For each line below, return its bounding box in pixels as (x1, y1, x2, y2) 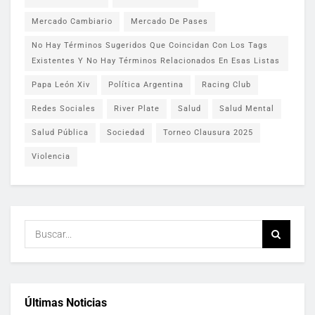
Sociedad (107, 128, 145, 138)
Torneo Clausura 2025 (163, 128, 253, 138)
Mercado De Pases (131, 17, 208, 27)
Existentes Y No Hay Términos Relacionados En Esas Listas (32, 56, 280, 66)
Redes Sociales (32, 104, 96, 114)
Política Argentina (108, 80, 184, 90)
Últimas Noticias (25, 296, 107, 310)
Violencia (32, 152, 70, 162)
